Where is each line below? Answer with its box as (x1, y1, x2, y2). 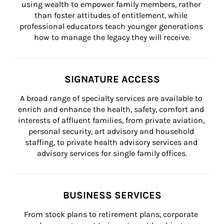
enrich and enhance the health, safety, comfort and (18, 104, 206, 114)
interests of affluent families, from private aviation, (17, 115, 206, 125)
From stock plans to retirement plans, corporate (24, 209, 200, 219)
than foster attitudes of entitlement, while (34, 10, 189, 20)
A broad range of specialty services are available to (19, 93, 204, 103)
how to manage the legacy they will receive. (33, 32, 190, 42)
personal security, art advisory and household (28, 126, 196, 136)
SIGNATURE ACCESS (64, 73, 160, 85)
